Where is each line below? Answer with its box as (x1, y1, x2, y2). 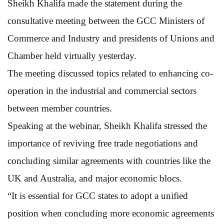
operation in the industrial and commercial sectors (7, 85, 196, 96)
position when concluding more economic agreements (7, 207, 214, 218)
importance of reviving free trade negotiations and (7, 137, 198, 148)
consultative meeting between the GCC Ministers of (7, 15, 204, 26)
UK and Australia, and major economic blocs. (7, 172, 182, 183)
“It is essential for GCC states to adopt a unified (7, 190, 188, 201)
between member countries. (7, 102, 112, 113)
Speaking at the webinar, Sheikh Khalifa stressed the (7, 120, 207, 131)
